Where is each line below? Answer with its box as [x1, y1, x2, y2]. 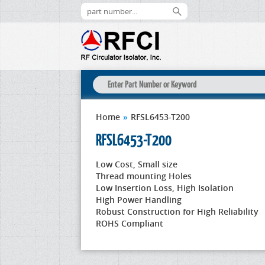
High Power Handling [96, 194, 182, 205]
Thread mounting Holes [96, 170, 192, 182]
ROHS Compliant [96, 218, 163, 229]
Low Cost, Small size [96, 159, 177, 170]
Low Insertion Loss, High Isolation [96, 182, 234, 193]
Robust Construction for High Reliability [96, 206, 258, 217]
